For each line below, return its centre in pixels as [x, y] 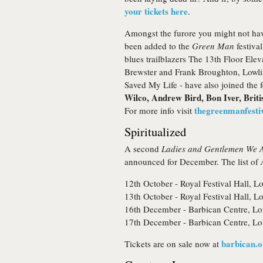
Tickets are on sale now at [173, 244]
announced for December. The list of [193, 161]
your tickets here [156, 11]
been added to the [158, 46]
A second [143, 149]
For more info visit [159, 110]
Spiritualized [155, 131]
